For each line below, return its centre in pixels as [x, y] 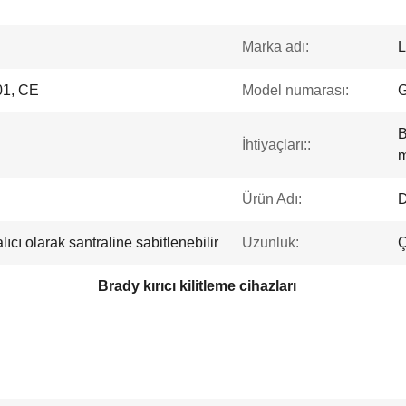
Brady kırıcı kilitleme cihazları [197, 286]
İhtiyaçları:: [276, 145]
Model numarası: [295, 90]
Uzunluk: [271, 242]
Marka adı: [275, 47]
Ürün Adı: [272, 199]
